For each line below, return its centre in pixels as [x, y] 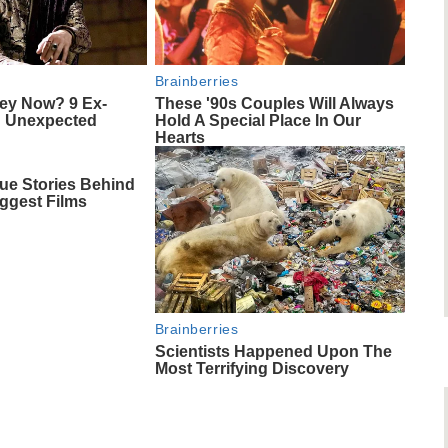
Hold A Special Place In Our [257, 121]
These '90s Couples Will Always [274, 104]
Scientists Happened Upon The [273, 352]
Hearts [179, 138]
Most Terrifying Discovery [251, 369]
